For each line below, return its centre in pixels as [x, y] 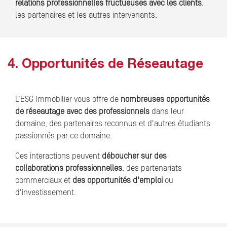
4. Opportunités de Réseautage [105, 65]
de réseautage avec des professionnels [82, 112]
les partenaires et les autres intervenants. [86, 15]
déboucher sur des [134, 156]
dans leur [167, 112]
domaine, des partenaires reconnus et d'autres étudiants [113, 124]
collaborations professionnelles [69, 168]
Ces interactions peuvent [59, 156]
